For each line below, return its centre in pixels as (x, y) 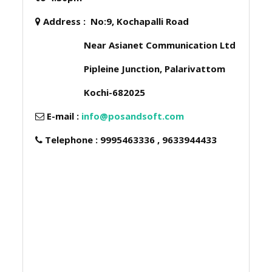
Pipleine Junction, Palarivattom (131, 69)
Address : (66, 21)
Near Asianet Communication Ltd (136, 45)
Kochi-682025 (90, 92)
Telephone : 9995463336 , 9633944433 (130, 140)
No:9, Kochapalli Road (140, 21)
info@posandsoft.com (133, 116)
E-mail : (62, 116)
